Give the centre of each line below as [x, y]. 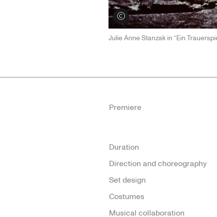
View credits [134, 15]
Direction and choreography [158, 163]
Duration [124, 147]
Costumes [127, 196]
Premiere [125, 107]
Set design [127, 180]
